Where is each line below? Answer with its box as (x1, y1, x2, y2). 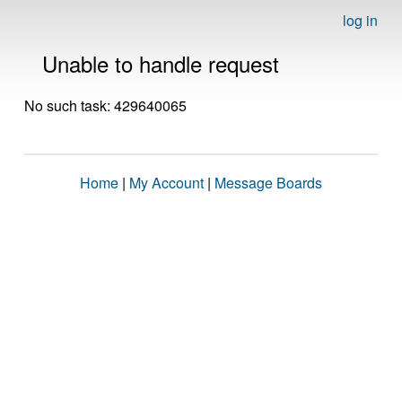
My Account (129, 172, 204, 193)
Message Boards (214, 172, 322, 193)
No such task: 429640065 (24, 95, 187, 116)
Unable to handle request (42, 48, 279, 79)
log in (343, 10, 378, 31)
